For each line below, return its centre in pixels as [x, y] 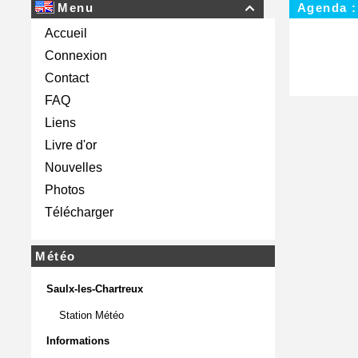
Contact [67, 78]
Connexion [76, 56]
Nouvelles [74, 167]
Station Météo [93, 315]
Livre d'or [71, 145]
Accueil [66, 33]
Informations [78, 341]
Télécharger [79, 212]
